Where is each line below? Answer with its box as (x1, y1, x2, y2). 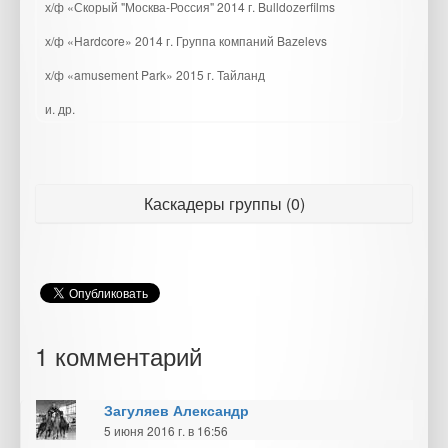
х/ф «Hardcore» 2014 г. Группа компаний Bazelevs (45, 32, 327, 49)
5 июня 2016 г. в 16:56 (103, 422, 228, 439)
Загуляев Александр (103, 400, 249, 420)
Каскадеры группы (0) (143, 192, 305, 215)
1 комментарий (35, 338, 202, 373)
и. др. (45, 100, 75, 117)
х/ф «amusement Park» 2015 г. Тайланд (45, 66, 265, 83)
